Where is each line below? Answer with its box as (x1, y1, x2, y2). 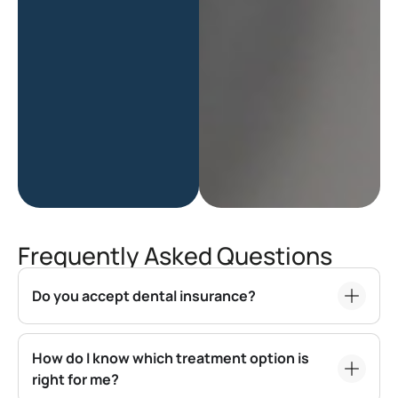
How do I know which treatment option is (32, 347, 309, 368)
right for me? (32, 369, 119, 389)
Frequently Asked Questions (18, 238, 332, 272)
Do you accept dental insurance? (32, 285, 256, 306)
